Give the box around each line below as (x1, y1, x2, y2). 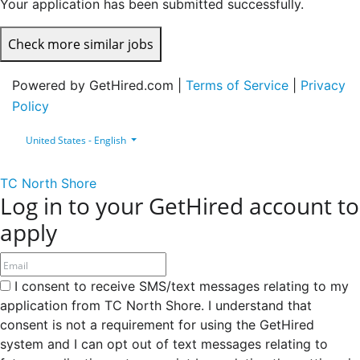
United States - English (23, 133, 129, 147)
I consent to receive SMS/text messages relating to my (10, 277, 349, 294)
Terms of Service (186, 77, 288, 94)
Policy (12, 97, 49, 114)
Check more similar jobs (8, 35, 153, 54)
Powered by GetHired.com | (12, 77, 186, 94)
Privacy (301, 77, 346, 94)
